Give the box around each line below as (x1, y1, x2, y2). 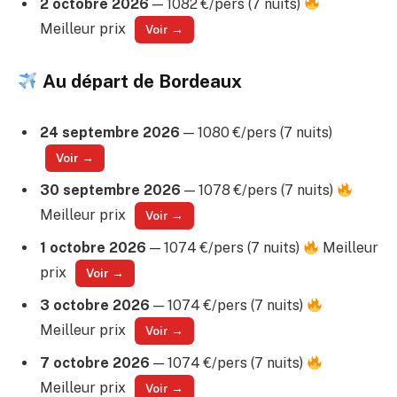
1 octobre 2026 (40, 238, 146, 256)
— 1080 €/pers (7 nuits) (180, 123, 332, 141)
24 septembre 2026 (40, 123, 180, 141)
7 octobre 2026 (40, 354, 150, 371)
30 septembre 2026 (40, 181, 181, 198)
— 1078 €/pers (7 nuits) (181, 181, 337, 198)
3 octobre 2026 (40, 296, 150, 314)
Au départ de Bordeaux (38, 71, 243, 93)
